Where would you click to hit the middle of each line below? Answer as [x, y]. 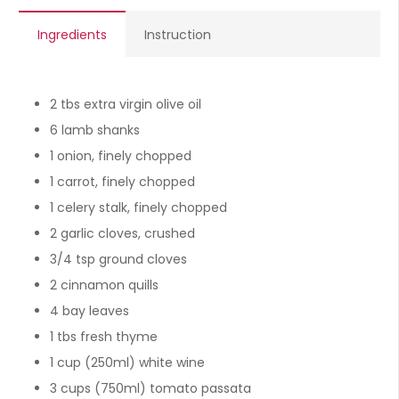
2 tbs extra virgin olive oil [126, 104]
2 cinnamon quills [104, 285]
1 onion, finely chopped [121, 156]
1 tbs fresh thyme [104, 337]
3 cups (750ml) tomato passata [151, 388]
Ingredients [72, 35]
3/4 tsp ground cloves [118, 259]
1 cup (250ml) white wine [127, 362]
